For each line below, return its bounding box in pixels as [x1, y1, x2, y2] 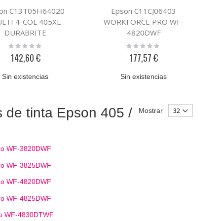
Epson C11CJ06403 [111, 6, 177, 16]
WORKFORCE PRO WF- [104, 17, 184, 27]
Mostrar [139, 107, 163, 115]
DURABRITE [4, 28, 47, 38]
